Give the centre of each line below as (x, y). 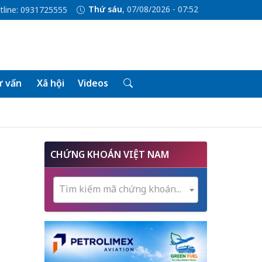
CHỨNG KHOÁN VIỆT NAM (110, 154)
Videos (93, 83)
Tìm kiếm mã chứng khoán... (120, 189)
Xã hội (50, 83)
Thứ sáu (105, 9)
